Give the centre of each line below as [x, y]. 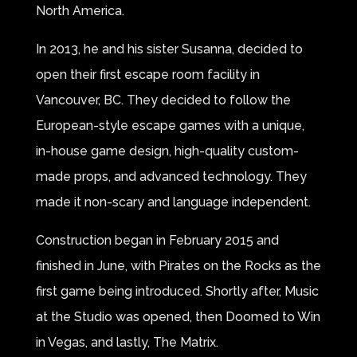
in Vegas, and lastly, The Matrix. [127, 342]
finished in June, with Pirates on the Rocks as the [178, 266]
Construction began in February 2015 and [157, 240]
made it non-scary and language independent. [173, 202]
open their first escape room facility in [147, 75]
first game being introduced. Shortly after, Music [177, 291]
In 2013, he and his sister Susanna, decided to [169, 49]
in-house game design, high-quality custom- [167, 151]
